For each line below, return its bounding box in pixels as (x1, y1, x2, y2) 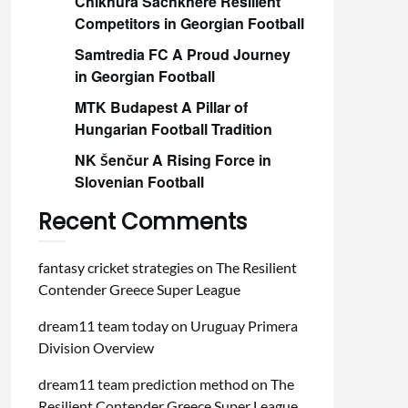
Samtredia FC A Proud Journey (74, 44, 291, 65)
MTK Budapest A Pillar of (74, 97, 248, 117)
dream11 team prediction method (37, 375, 249, 393)
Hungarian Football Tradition (74, 118, 272, 139)
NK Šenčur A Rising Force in (74, 149, 271, 170)
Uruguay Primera (189, 317, 298, 334)
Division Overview (37, 339, 154, 356)
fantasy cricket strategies (37, 259, 194, 276)
